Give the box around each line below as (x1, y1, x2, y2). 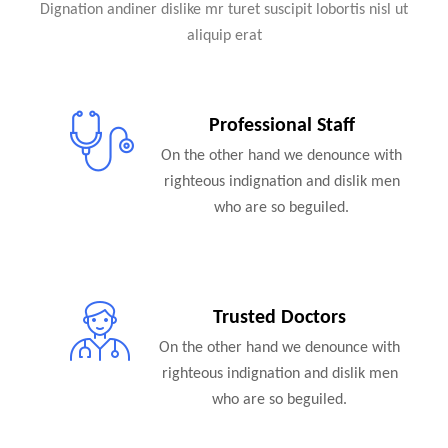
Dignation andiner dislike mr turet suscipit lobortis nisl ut (40, 2, 408, 19)
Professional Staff (208, 116, 355, 137)
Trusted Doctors (213, 308, 347, 329)
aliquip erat (186, 28, 262, 45)
